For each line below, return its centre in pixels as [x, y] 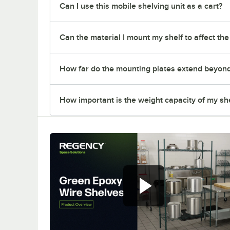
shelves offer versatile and [143, 209]
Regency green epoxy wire [145, 192]
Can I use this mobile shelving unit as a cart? [141, 6]
